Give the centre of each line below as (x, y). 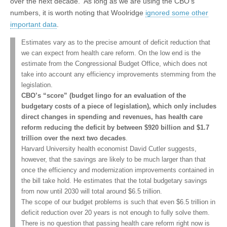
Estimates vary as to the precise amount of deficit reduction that (116, 43)
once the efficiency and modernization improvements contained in (118, 170)
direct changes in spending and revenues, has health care (112, 117)
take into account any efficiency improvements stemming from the (119, 74)
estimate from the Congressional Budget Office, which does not (114, 64)
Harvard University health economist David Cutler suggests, (109, 149)
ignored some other (177, 13)
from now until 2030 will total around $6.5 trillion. (92, 192)
